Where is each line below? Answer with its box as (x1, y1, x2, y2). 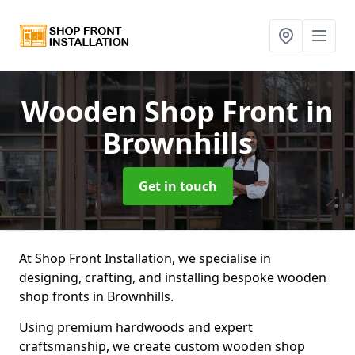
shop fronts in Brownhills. (19, 288, 177, 305)
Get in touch (138, 177, 217, 195)
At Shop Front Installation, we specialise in (19, 250, 271, 267)
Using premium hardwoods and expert (19, 319, 253, 336)
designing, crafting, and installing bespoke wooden (19, 269, 326, 286)
